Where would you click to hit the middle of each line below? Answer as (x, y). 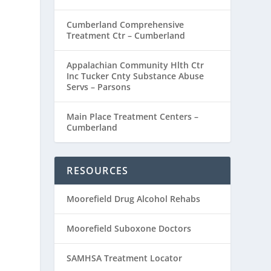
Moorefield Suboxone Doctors (129, 229)
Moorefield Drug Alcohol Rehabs (134, 199)
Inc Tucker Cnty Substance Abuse (135, 76)
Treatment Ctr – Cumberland (126, 36)
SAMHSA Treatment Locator (125, 258)
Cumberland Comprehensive (126, 25)
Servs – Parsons (99, 87)
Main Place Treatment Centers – (133, 117)
